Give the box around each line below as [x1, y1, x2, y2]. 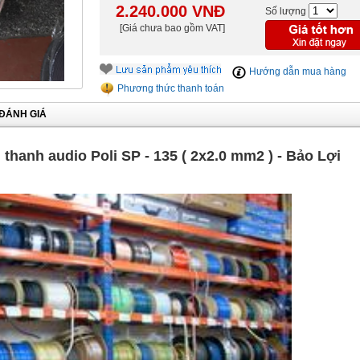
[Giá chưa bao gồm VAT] [119, 22, 225, 34]
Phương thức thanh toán [114, 83, 224, 94]
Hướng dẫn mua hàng [246, 66, 346, 77]
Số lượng [264, 6, 309, 17]
